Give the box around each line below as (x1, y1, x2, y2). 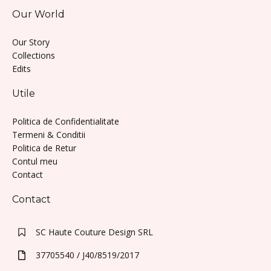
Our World (12, 8, 65, 21)
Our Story (12, 36, 50, 48)
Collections (12, 50, 55, 62)
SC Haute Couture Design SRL (36, 226, 153, 238)
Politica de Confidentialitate (12, 116, 119, 128)
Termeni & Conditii (12, 129, 85, 141)
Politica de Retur (12, 142, 76, 154)
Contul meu (12, 155, 57, 168)
